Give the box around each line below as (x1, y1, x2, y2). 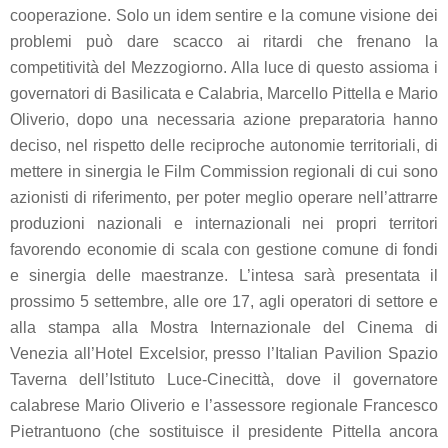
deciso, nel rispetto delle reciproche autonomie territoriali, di (10, 137, 438, 155)
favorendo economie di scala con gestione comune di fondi (10, 241, 438, 259)
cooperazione (10, 7, 107, 25)
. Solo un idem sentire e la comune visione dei (107, 7, 438, 25)
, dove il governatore (270, 371, 438, 389)
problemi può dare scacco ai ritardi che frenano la (10, 33, 438, 51)
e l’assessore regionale (190, 397, 364, 415)
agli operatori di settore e (259, 293, 438, 311)
